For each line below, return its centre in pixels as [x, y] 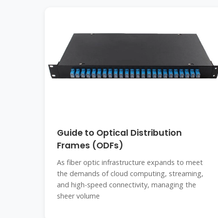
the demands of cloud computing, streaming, [130, 173]
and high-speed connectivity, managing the [127, 185]
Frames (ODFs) [90, 145]
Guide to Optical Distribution [119, 133]
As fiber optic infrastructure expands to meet [130, 162]
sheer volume [78, 196]
